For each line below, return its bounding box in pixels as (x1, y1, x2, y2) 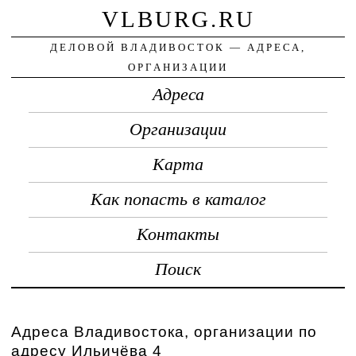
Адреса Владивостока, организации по (11, 323, 318, 340)
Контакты (137, 224, 219, 244)
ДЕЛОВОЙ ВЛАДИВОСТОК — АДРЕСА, (50, 41, 306, 53)
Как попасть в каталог (90, 189, 266, 209)
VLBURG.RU (101, 6, 255, 32)
